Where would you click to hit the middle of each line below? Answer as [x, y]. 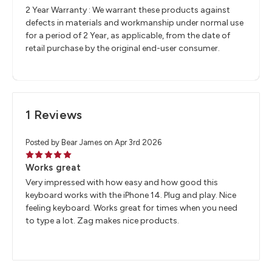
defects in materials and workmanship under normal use [134, 23]
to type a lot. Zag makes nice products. [102, 220]
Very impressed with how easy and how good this [122, 182]
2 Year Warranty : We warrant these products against [128, 10]
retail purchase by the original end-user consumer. [123, 49]
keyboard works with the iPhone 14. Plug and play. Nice [131, 195]
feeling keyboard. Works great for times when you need [131, 208]
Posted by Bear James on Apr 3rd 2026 [93, 143]
